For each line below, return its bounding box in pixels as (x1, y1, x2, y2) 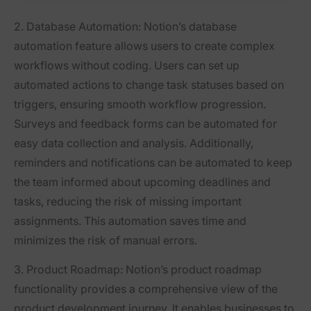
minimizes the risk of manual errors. (14, 233, 197, 248)
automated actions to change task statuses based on (14, 78, 284, 92)
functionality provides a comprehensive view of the (14, 282, 278, 296)
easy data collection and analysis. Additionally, (14, 136, 253, 151)
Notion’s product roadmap (123, 262, 262, 277)
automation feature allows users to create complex (14, 39, 275, 53)
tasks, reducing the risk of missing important (14, 194, 242, 209)
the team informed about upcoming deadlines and (14, 175, 271, 190)
